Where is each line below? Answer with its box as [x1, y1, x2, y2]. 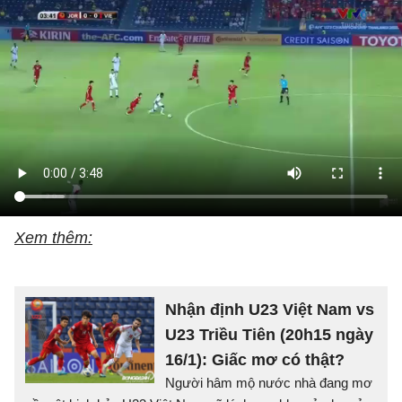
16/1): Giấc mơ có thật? [165, 350, 345, 369]
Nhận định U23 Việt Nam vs [165, 300, 374, 319]
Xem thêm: [14, 228, 92, 247]
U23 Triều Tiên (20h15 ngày [165, 325, 373, 344]
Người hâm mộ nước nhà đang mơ [165, 374, 372, 390]
